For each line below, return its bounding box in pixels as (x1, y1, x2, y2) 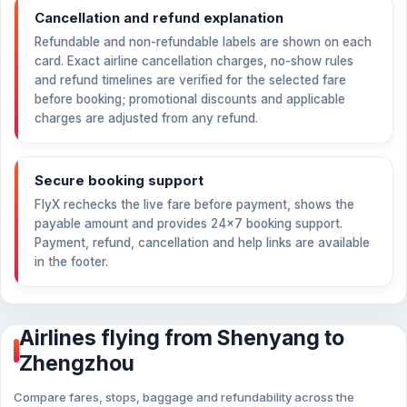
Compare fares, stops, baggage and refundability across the (14, 390, 354, 404)
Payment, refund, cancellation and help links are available (35, 235, 370, 250)
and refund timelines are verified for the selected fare (35, 73, 346, 87)
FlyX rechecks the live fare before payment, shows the (35, 197, 354, 212)
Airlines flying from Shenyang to (19, 325, 344, 351)
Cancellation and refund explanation (35, 9, 283, 26)
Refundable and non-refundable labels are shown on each (35, 35, 372, 49)
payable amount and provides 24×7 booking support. (35, 216, 342, 231)
